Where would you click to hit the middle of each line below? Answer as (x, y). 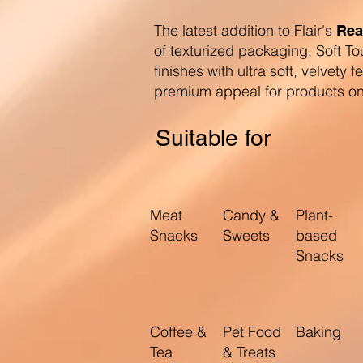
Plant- (315, 216)
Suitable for (214, 137)
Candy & (252, 216)
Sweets (247, 236)
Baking (319, 332)
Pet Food (252, 332)
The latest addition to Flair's (246, 31)
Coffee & (179, 332)
